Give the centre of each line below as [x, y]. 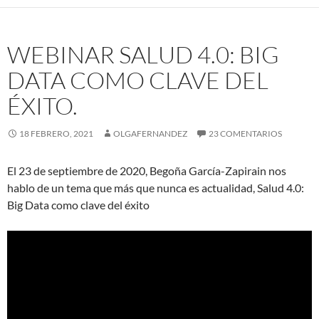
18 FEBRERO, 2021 [56, 133]
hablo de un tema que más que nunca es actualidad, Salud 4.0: [156, 187]
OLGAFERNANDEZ [150, 133]
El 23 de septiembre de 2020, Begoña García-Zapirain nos [147, 170]
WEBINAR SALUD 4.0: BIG [143, 54]
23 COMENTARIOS [245, 133]
